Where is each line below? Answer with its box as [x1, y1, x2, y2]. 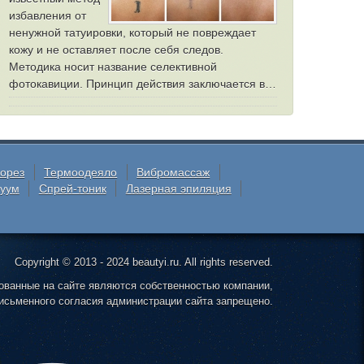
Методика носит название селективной [9, 60, 217, 73]
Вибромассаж [136, 166, 210, 179]
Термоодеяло [44, 166, 118, 179]
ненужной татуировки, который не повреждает [9, 26, 256, 39]
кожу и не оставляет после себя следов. [9, 43, 223, 56]
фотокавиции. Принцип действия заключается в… [9, 77, 276, 90]
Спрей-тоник [38, 182, 106, 195]
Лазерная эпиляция [125, 182, 232, 195]
